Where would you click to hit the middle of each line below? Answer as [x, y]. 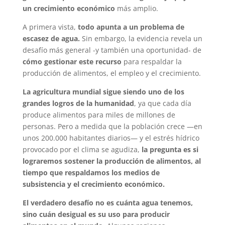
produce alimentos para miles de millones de [99, 115]
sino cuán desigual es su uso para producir [96, 214]
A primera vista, [50, 27]
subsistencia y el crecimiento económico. [93, 184]
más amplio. [136, 8]
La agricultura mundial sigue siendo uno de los [103, 91]
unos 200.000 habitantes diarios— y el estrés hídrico [111, 138]
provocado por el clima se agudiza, [82, 149]
